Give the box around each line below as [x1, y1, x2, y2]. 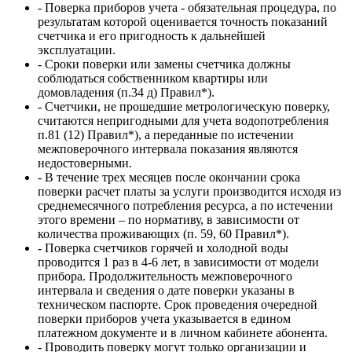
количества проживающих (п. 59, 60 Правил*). [38, 226, 289, 240]
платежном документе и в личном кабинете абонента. [38, 325, 328, 339]
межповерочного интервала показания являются [38, 141, 298, 156]
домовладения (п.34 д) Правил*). [38, 85, 214, 99]
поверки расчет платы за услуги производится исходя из [38, 184, 341, 198]
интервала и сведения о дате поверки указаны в [38, 283, 295, 297]
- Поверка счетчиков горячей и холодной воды [38, 240, 288, 255]
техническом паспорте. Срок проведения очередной [38, 297, 317, 311]
